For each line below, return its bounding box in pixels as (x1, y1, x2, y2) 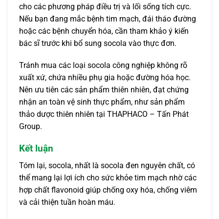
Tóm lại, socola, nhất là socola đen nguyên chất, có (19, 160, 195, 170)
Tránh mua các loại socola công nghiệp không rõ (19, 61, 187, 70)
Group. (19, 122, 42, 131)
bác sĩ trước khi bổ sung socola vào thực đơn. (19, 38, 176, 48)
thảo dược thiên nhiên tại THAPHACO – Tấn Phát (19, 109, 189, 119)
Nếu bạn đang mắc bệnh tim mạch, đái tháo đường (19, 14, 196, 23)
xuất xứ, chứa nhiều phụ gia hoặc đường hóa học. (19, 73, 191, 83)
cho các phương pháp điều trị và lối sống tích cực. (19, 1, 191, 11)
